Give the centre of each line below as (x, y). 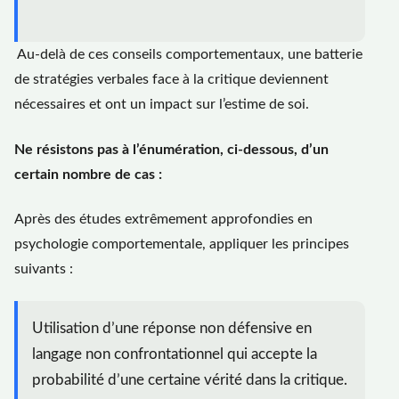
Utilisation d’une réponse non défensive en (172, 329)
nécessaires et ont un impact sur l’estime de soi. (162, 105)
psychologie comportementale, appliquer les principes (182, 244)
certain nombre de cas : (88, 174)
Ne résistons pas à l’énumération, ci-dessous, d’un (171, 149)
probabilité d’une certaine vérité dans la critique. (190, 380)
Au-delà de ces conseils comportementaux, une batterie (188, 55)
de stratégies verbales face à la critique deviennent (171, 80)
